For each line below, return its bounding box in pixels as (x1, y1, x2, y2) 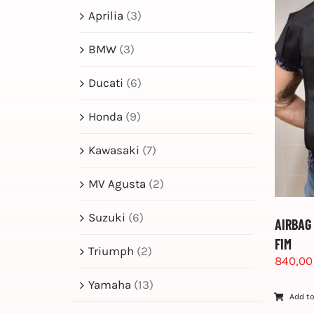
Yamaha (88, 277, 131, 292)
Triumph (88, 243, 134, 258)
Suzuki (88, 210, 125, 224)
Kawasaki (88, 142, 139, 157)
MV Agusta (88, 176, 146, 191)
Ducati (88, 75, 123, 90)
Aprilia (88, 8, 123, 22)
